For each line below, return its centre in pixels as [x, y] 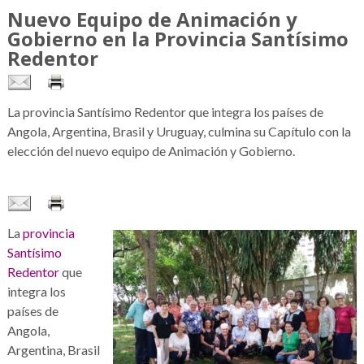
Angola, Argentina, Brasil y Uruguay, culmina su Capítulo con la [179, 131]
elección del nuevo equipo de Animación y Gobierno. [151, 150]
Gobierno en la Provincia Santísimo [178, 38]
